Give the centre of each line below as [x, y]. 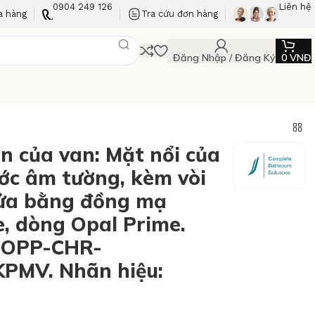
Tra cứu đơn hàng [180, 14]
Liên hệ [295, 7]
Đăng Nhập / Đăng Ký [224, 57]
